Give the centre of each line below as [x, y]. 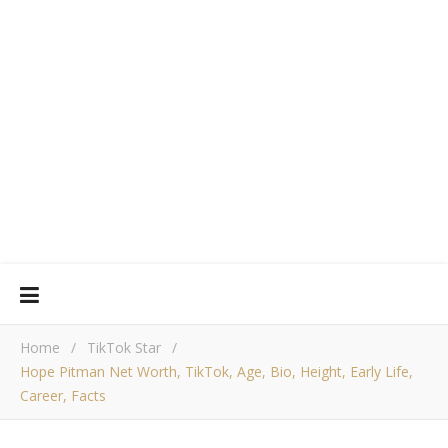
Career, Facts [63, 395]
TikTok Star [124, 347]
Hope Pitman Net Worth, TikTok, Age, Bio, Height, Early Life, [216, 371]
